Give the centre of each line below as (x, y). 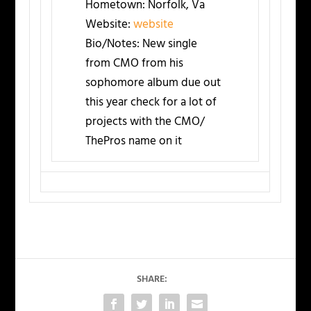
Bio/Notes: (113, 44)
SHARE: (152, 280)
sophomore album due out (153, 83)
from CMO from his (135, 64)
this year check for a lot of (151, 103)
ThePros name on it (134, 142)
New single (169, 44)
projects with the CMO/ (145, 122)
